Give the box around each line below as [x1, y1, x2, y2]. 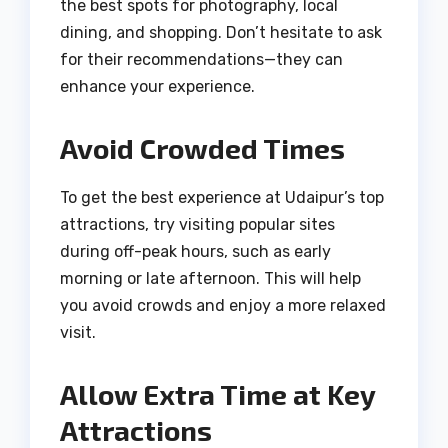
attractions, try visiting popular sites [60, 214, 335, 234]
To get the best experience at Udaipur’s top [60, 187, 384, 207]
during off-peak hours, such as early [60, 241, 331, 261]
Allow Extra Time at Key [60, 376, 375, 411]
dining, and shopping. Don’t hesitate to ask [60, 22, 382, 42]
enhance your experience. [60, 76, 255, 96]
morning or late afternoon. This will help [60, 268, 361, 288]
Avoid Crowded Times [60, 130, 345, 165]
